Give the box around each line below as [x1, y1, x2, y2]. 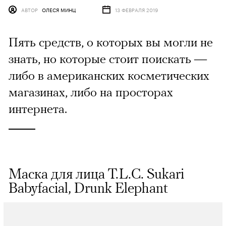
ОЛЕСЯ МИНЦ [42, 6, 76, 14]
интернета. [9, 101, 67, 116]
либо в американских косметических [9, 68, 209, 83]
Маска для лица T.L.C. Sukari [9, 165, 184, 182]
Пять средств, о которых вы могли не [9, 35, 213, 49]
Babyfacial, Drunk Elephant [9, 180, 168, 196]
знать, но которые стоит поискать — [9, 51, 207, 66]
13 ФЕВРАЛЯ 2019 [115, 6, 158, 14]
